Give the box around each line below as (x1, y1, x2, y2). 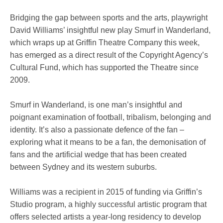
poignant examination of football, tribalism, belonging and (10, 112, 211, 121)
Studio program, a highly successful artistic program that (10, 200, 207, 209)
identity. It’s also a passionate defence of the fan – (10, 125, 184, 134)
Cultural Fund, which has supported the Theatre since (10, 63, 199, 72)
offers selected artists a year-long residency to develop (10, 212, 201, 221)
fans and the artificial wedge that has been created (10, 150, 187, 159)
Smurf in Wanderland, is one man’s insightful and (10, 100, 182, 109)
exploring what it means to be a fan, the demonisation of (10, 137, 206, 146)
